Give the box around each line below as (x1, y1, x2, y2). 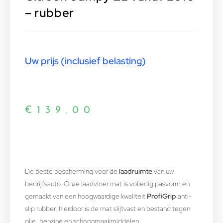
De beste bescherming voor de (25, 166, 119, 176)
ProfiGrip (145, 191, 176, 201)
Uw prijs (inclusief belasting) (25, 54, 146, 67)
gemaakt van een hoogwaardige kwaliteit (25, 191, 145, 201)
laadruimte (119, 166, 152, 176)
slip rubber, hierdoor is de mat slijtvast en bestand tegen (25, 204, 190, 213)
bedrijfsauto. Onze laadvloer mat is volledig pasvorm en (25, 179, 190, 188)
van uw (152, 166, 174, 176)
